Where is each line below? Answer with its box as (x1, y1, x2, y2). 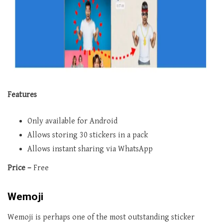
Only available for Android (27, 116, 117, 126)
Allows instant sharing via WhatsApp (27, 144, 153, 154)
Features (7, 90, 37, 100)
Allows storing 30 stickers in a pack (27, 130, 148, 140)
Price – (7, 163, 33, 173)
